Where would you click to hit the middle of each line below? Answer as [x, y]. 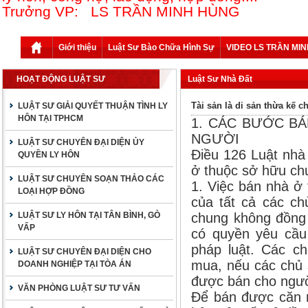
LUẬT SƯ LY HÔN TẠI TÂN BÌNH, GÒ [89, 215]
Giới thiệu [77, 47]
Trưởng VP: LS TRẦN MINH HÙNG [123, 11]
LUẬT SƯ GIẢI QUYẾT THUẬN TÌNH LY [93, 106]
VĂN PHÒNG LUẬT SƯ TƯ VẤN [79, 288]
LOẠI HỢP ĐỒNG [51, 191]
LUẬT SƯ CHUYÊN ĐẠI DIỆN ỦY [81, 142]
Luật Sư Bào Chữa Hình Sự [161, 47]
